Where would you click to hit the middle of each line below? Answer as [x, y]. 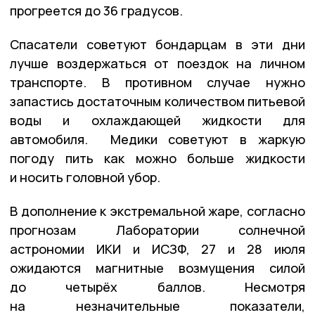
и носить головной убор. [85, 177]
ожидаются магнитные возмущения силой [157, 268]
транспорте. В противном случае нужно [157, 82]
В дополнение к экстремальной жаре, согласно [157, 211]
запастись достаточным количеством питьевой [157, 101]
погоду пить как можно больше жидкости [157, 158]
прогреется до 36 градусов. [96, 10]
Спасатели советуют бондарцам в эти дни [157, 44]
